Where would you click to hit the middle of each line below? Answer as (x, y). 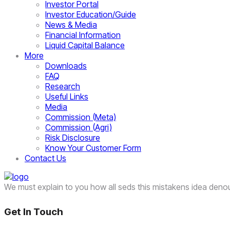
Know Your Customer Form (93, 148)
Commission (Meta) (81, 117)
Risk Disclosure (73, 138)
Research (63, 86)
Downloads (66, 66)
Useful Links (67, 97)
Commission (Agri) (79, 127)
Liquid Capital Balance (85, 45)
